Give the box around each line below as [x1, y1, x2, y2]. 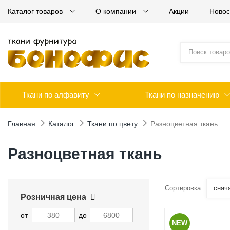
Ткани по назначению [144, 90, 219, 99]
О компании [95, 7, 138, 15]
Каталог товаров [8, 7, 65, 15]
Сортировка [164, 184, 201, 192]
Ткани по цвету [87, 120, 138, 128]
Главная [8, 120, 35, 128]
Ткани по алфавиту [22, 90, 89, 99]
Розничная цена [21, 193, 86, 201]
